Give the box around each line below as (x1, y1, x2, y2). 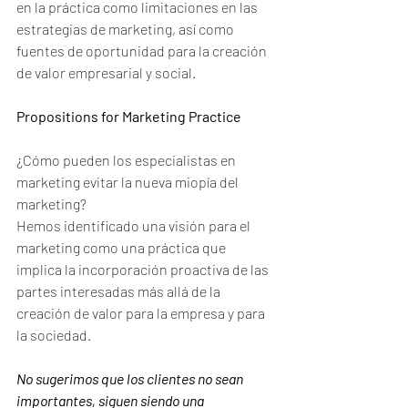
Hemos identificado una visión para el (16, 217, 253, 234)
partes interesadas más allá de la (16, 282, 223, 300)
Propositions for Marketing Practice (16, 107, 241, 125)
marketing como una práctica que (16, 239, 229, 256)
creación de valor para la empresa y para (16, 304, 268, 321)
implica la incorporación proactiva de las (16, 260, 271, 278)
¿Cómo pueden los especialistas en (16, 151, 239, 168)
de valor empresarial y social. (16, 64, 199, 81)
